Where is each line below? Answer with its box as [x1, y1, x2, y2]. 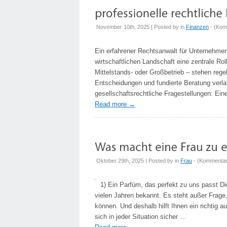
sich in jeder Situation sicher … [95, 213, 186, 220]
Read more [95, 100, 129, 108]
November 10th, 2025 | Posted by [96, 24, 180, 30]
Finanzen [186, 24, 209, 30]
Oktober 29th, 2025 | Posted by [96, 158, 175, 164]
